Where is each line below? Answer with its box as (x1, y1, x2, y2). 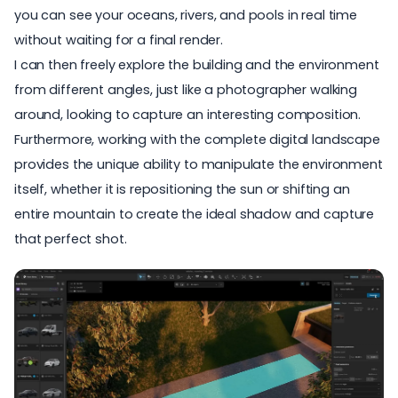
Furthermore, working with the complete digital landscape (14, 130, 380, 148)
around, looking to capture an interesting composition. (14, 105, 362, 123)
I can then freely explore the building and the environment (14, 55, 379, 74)
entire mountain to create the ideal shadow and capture (14, 204, 375, 223)
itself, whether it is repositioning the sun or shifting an (14, 179, 350, 198)
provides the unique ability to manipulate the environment (14, 155, 383, 173)
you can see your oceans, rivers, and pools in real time (14, 5, 358, 24)
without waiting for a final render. (14, 30, 223, 49)
